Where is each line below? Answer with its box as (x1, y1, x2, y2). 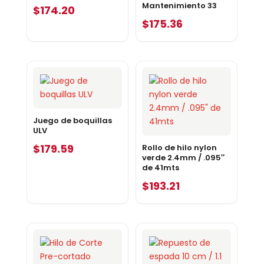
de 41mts (141, 161, 179, 173)
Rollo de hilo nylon (141, 141, 217, 153)
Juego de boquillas (32, 114, 112, 126)
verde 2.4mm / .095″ (141, 151, 225, 163)
